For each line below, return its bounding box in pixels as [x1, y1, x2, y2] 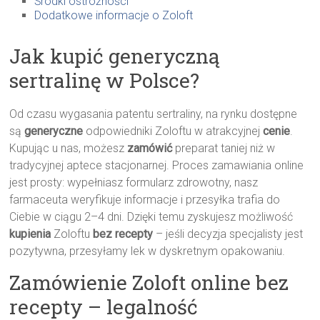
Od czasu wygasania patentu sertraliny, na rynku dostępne [9, 107, 298, 121]
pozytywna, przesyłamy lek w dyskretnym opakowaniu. [9, 244, 286, 259]
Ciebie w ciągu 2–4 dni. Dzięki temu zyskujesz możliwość [9, 210, 294, 224]
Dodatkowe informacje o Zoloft [34, 9, 194, 23]
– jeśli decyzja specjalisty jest [153, 227, 304, 241]
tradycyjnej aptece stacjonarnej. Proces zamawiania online [9, 159, 304, 173]
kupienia [9, 227, 51, 241]
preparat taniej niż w [172, 141, 276, 156]
